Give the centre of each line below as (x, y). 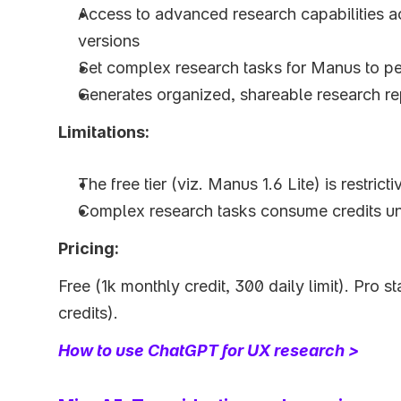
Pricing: (89, 248)
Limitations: (104, 132)
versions (109, 40)
